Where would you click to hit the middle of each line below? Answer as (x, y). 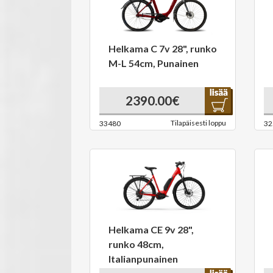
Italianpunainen (143, 259)
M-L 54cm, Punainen (154, 63)
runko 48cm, (136, 244)
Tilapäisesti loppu (198, 123)
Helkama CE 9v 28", (151, 229)
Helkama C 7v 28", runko (163, 48)
